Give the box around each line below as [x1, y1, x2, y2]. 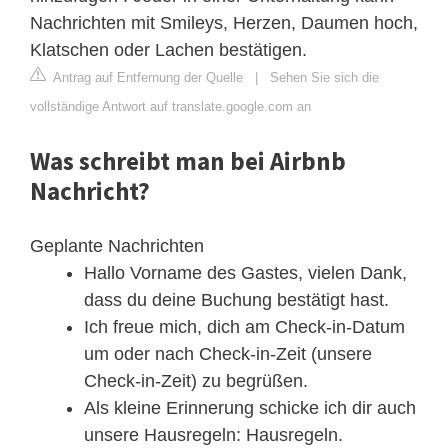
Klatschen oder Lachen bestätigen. [30, 40, 307, 61]
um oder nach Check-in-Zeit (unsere [84, 344, 372, 365]
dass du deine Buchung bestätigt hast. [84, 290, 389, 311]
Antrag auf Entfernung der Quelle [50, 70, 243, 86]
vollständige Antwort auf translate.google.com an [30, 99, 311, 115]
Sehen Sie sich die [270, 70, 379, 86]
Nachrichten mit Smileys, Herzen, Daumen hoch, [30, 13, 418, 34]
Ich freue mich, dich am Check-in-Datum [84, 317, 405, 338]
